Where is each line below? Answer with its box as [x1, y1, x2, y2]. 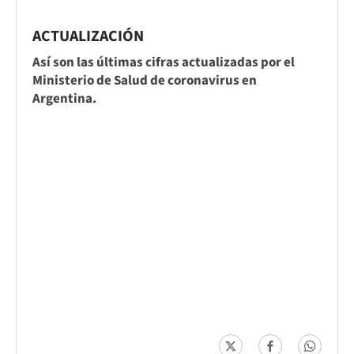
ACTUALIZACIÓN [32, 24, 144, 47]
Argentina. [32, 88, 96, 108]
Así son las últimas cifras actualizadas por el [32, 52, 295, 72]
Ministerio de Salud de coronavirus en [32, 70, 257, 90]
